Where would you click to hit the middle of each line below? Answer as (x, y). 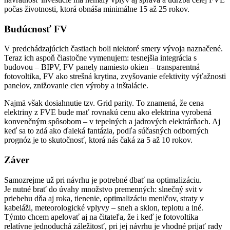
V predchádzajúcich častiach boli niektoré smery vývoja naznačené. (113, 49)
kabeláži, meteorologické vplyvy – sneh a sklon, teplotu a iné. (104, 207)
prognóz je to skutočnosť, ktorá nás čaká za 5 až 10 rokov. (98, 140)
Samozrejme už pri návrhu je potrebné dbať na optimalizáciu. (103, 180)
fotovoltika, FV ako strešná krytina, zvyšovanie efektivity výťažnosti (115, 76)
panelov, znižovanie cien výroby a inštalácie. (76, 86)
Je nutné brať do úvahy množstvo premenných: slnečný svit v (103, 189)
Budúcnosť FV (36, 29)
